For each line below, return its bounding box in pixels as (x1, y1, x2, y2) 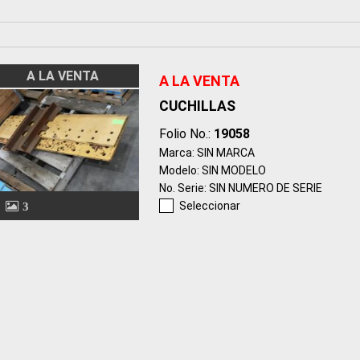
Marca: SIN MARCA (158, 146, 255, 160)
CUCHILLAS (158, 98, 235, 115)
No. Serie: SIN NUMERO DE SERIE (158, 182, 322, 195)
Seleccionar (178, 199, 240, 213)
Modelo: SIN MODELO (158, 164, 266, 178)
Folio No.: (158, 126, 214, 142)
